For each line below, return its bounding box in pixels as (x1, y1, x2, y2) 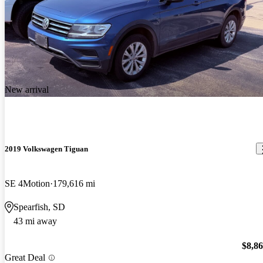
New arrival (5, 85, 49, 95)
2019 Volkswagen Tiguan (5, 144, 88, 153)
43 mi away (14, 215, 57, 226)
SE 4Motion (5, 178, 50, 188)
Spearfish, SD (14, 201, 65, 212)
